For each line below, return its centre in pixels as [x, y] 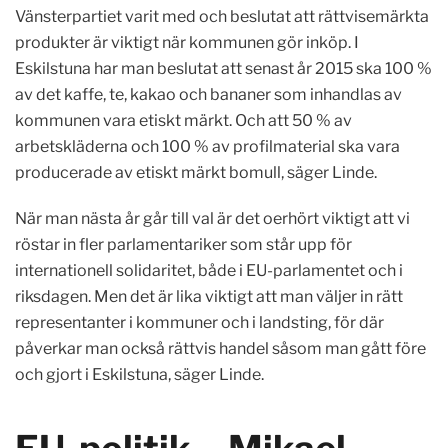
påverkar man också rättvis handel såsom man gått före [220, 348]
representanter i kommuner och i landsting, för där [199, 322]
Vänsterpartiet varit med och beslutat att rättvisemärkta [222, 16]
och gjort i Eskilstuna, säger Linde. [139, 374]
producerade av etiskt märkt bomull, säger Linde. [196, 172]
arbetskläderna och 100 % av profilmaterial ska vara [207, 146]
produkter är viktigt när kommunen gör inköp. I [187, 42]
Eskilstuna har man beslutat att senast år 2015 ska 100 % [223, 68]
